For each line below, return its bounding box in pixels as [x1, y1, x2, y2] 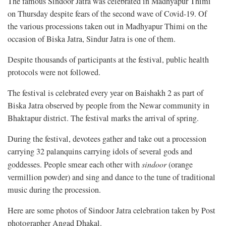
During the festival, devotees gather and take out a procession [8, 133, 206, 144]
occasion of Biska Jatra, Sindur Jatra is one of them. [8, 33, 176, 44]
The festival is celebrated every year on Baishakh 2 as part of [8, 87, 203, 98]
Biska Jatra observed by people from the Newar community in [8, 99, 209, 111]
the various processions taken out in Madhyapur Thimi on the [8, 20, 207, 32]
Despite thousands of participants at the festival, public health [8, 53, 209, 65]
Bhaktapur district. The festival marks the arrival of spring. [8, 112, 199, 124]
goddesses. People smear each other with [8, 158, 142, 170]
